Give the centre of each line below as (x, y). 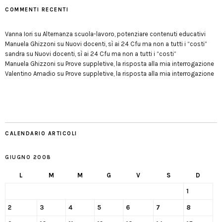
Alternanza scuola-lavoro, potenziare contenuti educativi (124, 34)
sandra (15, 54)
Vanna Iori (19, 34)
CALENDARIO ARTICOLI (41, 134)
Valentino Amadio (30, 74)
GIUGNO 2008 (28, 158)
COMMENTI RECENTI (37, 10)
